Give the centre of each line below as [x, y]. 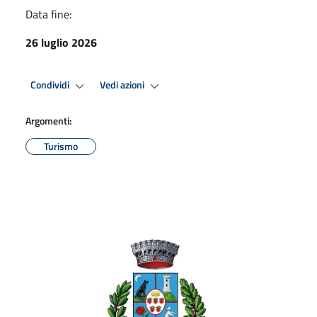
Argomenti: [48, 120]
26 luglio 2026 [61, 42]
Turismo [61, 146]
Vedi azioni [123, 85]
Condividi [51, 85]
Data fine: [48, 14]
